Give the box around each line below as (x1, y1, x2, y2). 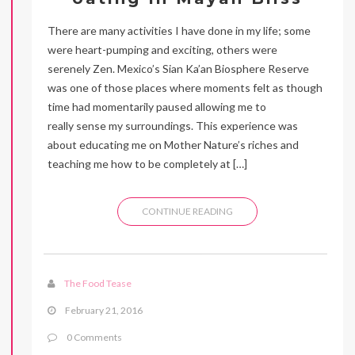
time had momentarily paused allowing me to (48, 99, 266, 113)
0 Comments (65, 330, 122, 343)
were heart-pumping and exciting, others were (48, 42, 277, 56)
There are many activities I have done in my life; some (48, 23, 311, 37)
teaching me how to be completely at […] (48, 156, 247, 170)
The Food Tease (64, 277, 132, 289)
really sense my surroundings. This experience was (48, 118, 298, 132)
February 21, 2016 (63, 303, 143, 316)
